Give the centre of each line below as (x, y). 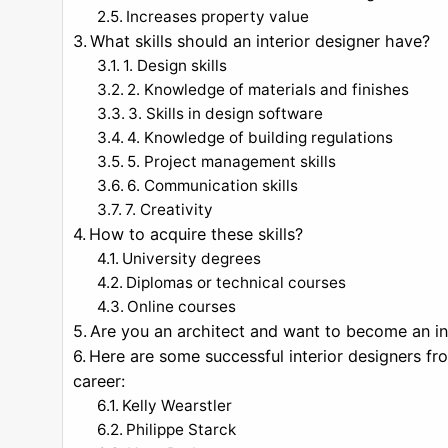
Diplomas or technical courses (236, 282)
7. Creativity (171, 209)
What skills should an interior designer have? (260, 40)
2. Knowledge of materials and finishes (268, 89)
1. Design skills (175, 65)
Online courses (182, 306)
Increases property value (218, 16)
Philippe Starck (181, 429)
